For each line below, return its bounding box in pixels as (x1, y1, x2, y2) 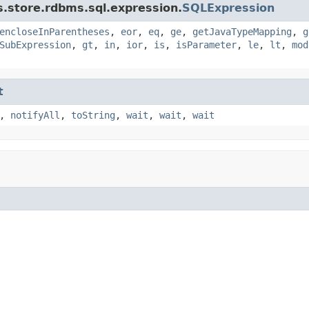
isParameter (176, 39, 237, 50)
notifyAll (10, 109, 60, 121)
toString (71, 109, 115, 121)
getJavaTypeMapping (192, 26, 292, 37)
